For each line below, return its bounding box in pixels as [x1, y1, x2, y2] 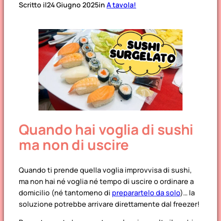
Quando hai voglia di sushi [19, 120, 194, 140]
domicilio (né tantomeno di [19, 187, 112, 197]
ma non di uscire [19, 135, 129, 155]
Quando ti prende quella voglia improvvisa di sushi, [19, 165, 192, 175]
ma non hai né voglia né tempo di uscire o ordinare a [19, 176, 194, 186]
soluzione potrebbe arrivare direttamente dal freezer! [19, 199, 200, 209]
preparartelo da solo [112, 187, 180, 197]
